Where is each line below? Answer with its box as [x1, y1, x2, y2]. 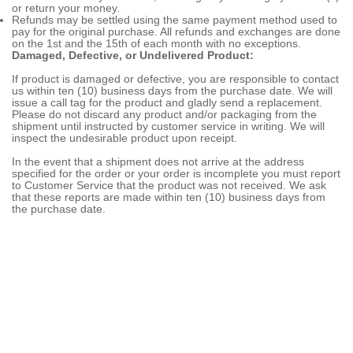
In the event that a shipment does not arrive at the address [12, 155, 304, 168]
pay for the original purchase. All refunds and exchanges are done [12, 25, 340, 38]
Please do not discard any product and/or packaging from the [12, 108, 317, 121]
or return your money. [12, 2, 120, 14]
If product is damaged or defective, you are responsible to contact [12, 72, 339, 85]
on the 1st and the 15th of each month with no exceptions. [12, 37, 301, 50]
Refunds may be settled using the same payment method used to [12, 13, 337, 26]
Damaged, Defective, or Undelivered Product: [12, 49, 254, 61]
